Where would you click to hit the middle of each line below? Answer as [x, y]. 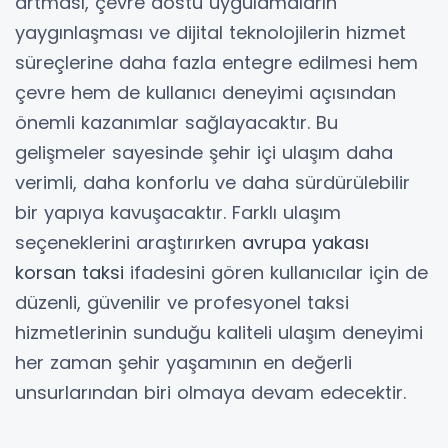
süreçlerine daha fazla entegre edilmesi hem [216, 62]
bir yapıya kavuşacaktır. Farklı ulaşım [178, 212]
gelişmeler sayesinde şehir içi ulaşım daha [204, 152]
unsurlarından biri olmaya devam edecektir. [210, 392]
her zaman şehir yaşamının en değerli [183, 362]
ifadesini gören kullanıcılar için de [276, 272]
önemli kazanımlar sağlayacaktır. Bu [176, 122]
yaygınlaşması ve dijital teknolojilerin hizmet [210, 32]
